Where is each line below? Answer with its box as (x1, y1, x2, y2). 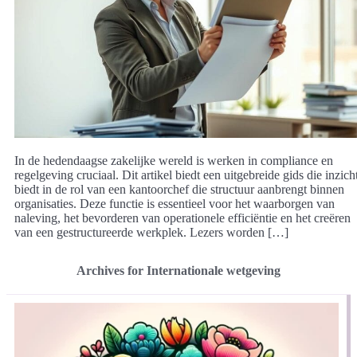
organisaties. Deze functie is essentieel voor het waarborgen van (14, 196, 335, 210)
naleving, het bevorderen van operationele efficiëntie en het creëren (14, 210, 351, 225)
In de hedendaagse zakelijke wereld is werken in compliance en (14, 153, 333, 167)
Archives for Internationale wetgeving (76, 263, 280, 277)
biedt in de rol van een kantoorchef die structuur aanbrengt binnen (14, 182, 344, 196)
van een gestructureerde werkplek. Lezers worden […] (14, 225, 288, 239)
